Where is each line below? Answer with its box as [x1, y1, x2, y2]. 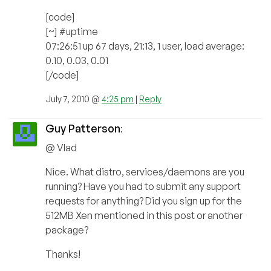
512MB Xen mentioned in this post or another [45, 209, 243, 221]
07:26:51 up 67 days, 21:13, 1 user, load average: [45, 39, 244, 52]
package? [45, 223, 88, 236]
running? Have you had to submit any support [45, 180, 241, 192]
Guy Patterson [45, 121, 120, 135]
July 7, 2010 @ [45, 93, 102, 104]
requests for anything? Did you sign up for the [45, 194, 242, 207]
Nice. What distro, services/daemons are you [45, 165, 244, 178]
